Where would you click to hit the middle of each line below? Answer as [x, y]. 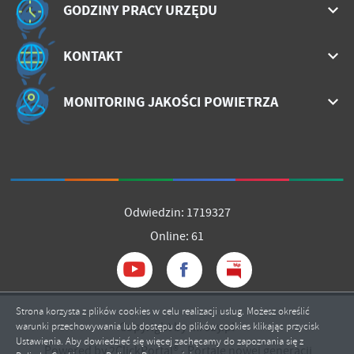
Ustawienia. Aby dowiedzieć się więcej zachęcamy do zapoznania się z [160, 341]
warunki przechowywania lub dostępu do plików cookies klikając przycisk [168, 326]
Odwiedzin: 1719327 [177, 212]
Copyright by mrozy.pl [177, 327]
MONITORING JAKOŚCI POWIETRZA [171, 102]
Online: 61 [177, 236]
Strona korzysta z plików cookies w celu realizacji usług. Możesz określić [163, 311]
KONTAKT [93, 56]
